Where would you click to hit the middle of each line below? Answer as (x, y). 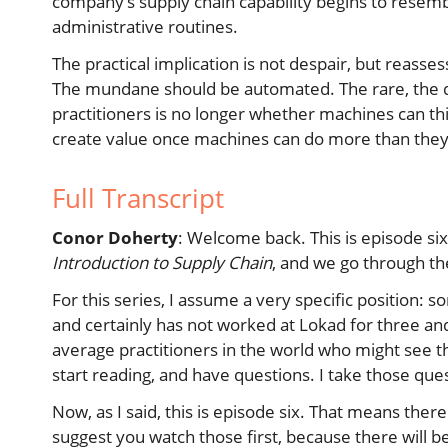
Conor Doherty (115, 237)
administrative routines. (145, 26)
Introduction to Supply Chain (162, 262)
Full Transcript (138, 197)
